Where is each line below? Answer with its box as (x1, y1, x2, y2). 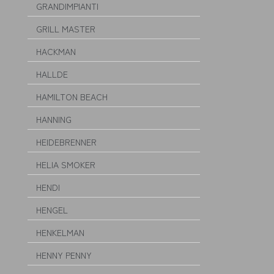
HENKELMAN (36, 226, 84, 239)
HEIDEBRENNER (36, 136, 97, 148)
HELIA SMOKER (36, 158, 95, 171)
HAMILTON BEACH (36, 91, 108, 103)
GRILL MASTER (36, 23, 95, 35)
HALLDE (36, 68, 68, 80)
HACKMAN (36, 45, 76, 57)
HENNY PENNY (36, 249, 92, 261)
